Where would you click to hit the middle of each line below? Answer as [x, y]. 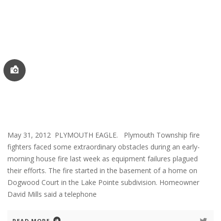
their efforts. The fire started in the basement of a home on [102, 170]
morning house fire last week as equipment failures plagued [103, 158]
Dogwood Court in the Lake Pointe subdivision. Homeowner [103, 182]
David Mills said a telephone [52, 194]
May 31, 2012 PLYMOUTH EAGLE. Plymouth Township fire [104, 135]
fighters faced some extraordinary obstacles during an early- [104, 147]
